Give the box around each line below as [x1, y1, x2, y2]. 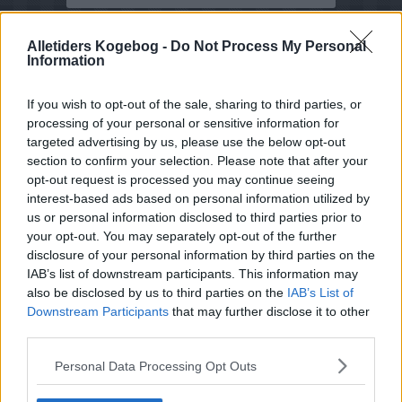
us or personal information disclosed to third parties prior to [27, 210, 362, 224]
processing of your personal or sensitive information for [27, 116, 339, 130]
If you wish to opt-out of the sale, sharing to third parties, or [27, 97, 362, 111]
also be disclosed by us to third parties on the [27, 285, 287, 300]
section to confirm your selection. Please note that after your [27, 153, 368, 168]
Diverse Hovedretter [170, 371, 267, 382]
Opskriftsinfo [80, 351, 144, 363]
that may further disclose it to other [169, 304, 370, 319]
